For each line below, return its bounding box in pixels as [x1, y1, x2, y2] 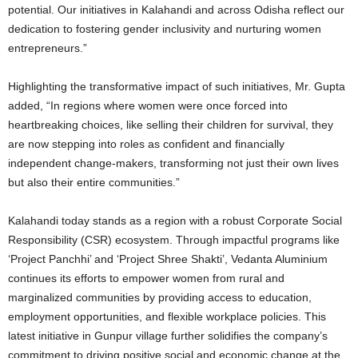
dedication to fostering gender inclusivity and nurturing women [8, 22, 321, 35]
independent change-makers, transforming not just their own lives [8, 156, 339, 169]
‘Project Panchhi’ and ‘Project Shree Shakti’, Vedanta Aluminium [8, 252, 328, 265]
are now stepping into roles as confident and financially [8, 137, 284, 150]
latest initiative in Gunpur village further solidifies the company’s [8, 328, 328, 342]
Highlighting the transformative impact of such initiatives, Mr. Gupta [8, 79, 345, 93]
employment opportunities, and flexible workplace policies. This [8, 309, 326, 323]
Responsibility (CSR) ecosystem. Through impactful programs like [8, 233, 340, 246]
